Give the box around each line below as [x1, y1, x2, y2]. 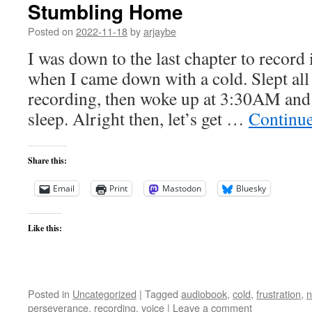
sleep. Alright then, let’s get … [28, 107, 249, 130]
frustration [256, 286, 301, 301]
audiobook [181, 286, 227, 301]
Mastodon [162, 182, 201, 194]
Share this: [28, 155, 67, 166]
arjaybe [143, 24, 176, 38]
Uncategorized [72, 286, 136, 301]
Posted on [28, 24, 73, 38]
